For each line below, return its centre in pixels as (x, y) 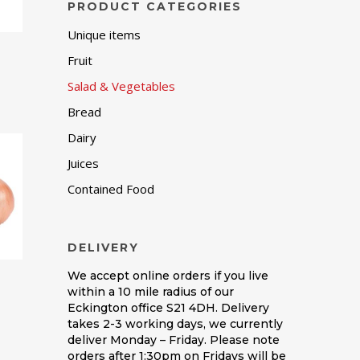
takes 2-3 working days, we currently (176, 324)
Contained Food (111, 189)
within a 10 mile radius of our (151, 292)
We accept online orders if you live (168, 276)
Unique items (104, 35)
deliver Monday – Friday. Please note (174, 340)
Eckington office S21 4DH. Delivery (169, 308)
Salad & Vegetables (122, 86)
